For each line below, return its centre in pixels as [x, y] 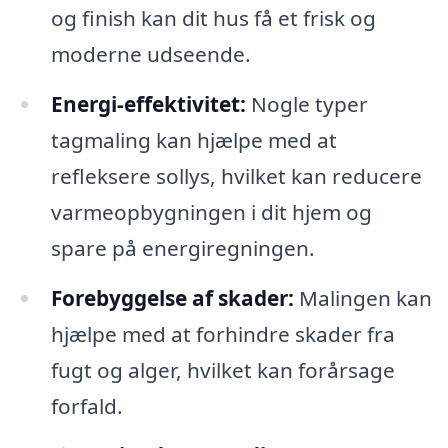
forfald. [86, 405]
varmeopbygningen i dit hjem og [211, 211]
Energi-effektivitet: [148, 103]
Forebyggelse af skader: [172, 297]
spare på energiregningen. [182, 247]
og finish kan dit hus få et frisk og [213, 17]
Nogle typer [306, 103]
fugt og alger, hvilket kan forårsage [222, 369]
